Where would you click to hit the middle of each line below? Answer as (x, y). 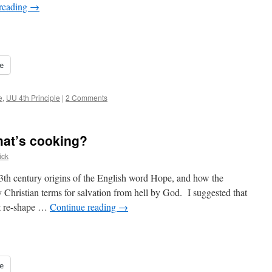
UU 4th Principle (33, 97)
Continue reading (84, 207)
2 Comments (87, 97)
